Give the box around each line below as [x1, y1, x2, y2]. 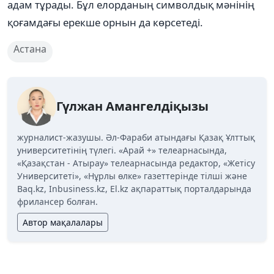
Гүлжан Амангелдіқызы [56, 98, 209, 115]
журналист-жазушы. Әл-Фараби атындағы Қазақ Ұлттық [17, 131, 255, 144]
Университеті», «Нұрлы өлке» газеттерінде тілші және [17, 170, 247, 182]
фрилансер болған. [17, 196, 98, 208]
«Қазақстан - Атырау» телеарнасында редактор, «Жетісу [17, 157, 255, 169]
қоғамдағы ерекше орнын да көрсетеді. [7, 15, 203, 30]
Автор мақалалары [23, 217, 103, 229]
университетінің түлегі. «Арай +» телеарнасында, [17, 144, 227, 157]
